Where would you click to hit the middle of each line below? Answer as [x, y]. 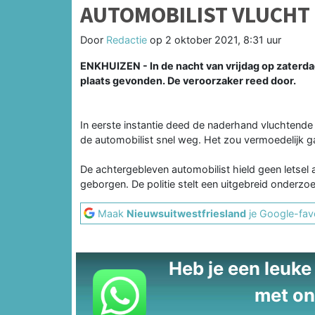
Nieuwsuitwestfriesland [186, 213]
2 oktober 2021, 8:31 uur [223, 39]
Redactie [127, 39]
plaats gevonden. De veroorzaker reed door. [188, 80]
